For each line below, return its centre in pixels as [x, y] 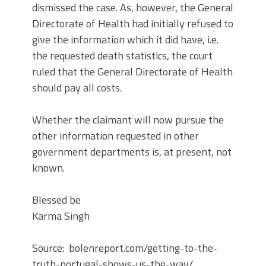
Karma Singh [61, 216]
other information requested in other [115, 136]
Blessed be [56, 200]
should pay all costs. [77, 88]
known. [48, 168]
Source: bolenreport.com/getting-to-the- [125, 248]
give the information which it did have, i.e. [125, 40]
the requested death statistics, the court [122, 56]
